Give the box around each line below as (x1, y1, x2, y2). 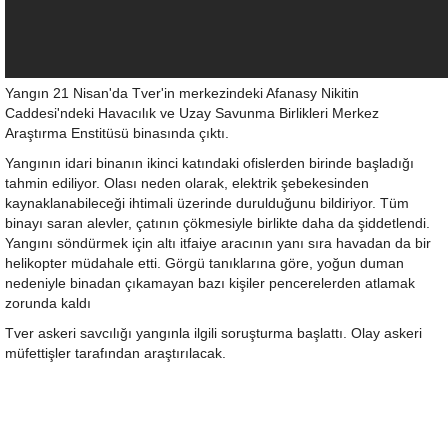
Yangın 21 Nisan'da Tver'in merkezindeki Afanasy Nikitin (5, 86, 359, 101)
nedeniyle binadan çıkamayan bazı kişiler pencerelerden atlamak (5, 276, 415, 291)
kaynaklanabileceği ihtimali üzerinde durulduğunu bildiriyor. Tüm (5, 196, 409, 211)
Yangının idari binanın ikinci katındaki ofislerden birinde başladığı (5, 156, 414, 171)
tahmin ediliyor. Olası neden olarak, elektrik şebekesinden (5, 176, 369, 191)
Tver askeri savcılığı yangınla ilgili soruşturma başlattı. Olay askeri (5, 326, 422, 341)
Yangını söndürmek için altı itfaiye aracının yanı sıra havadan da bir (5, 236, 431, 251)
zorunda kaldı (5, 296, 91, 311)
